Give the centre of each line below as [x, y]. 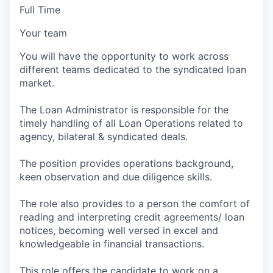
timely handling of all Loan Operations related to [131, 123]
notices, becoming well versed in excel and [119, 230]
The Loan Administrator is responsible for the [124, 109]
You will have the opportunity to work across [124, 56]
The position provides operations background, [126, 163]
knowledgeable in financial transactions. [112, 243]
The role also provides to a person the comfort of [135, 203]
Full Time [40, 9]
